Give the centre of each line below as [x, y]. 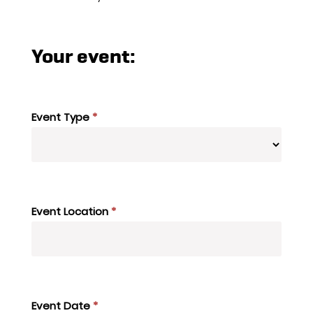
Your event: [83, 57]
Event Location [71, 212]
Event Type [62, 117]
